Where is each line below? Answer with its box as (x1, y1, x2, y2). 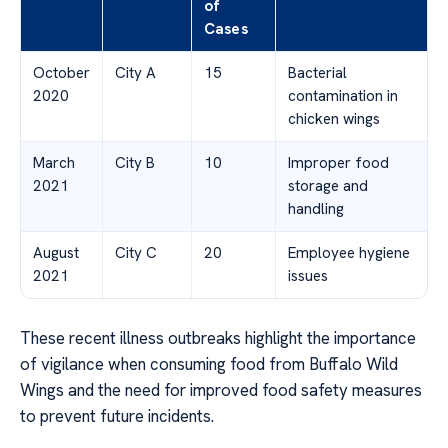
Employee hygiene (288, 242, 410, 263)
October (33, 62, 90, 83)
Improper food (288, 152, 389, 173)
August (33, 242, 79, 263)
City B (115, 152, 155, 173)
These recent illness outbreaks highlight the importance (20, 326, 416, 349)
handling (288, 198, 344, 219)
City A (115, 62, 156, 83)
